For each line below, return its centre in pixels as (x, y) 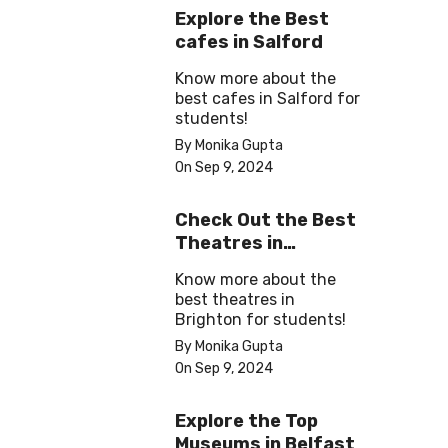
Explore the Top (246, 421)
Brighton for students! (260, 320)
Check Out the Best (265, 220)
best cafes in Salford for (267, 99)
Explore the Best (252, 19)
